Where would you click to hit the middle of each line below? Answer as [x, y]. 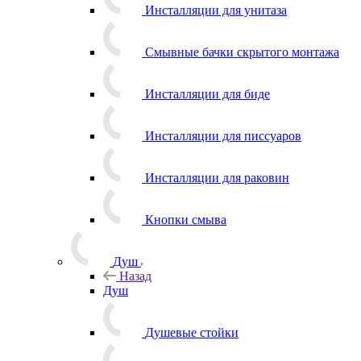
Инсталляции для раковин [217, 177]
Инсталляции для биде [207, 93]
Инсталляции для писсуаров [223, 135]
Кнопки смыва [186, 219]
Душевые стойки [192, 332]
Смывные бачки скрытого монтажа [242, 52]
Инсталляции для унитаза [216, 10]
